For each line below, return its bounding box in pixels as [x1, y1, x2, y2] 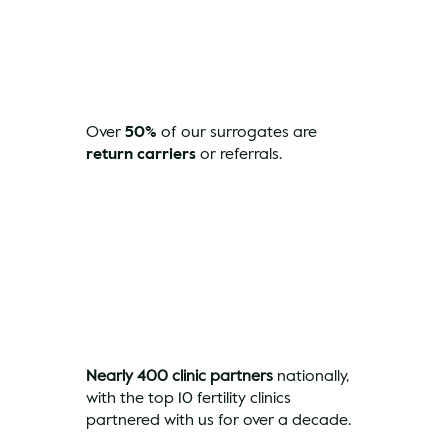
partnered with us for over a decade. [86, 409, 352, 431]
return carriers [86, 142, 197, 164]
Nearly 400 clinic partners [86, 365, 274, 387]
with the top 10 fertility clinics [86, 387, 292, 409]
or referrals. [196, 142, 283, 164]
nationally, [273, 365, 350, 387]
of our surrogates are [157, 120, 318, 142]
